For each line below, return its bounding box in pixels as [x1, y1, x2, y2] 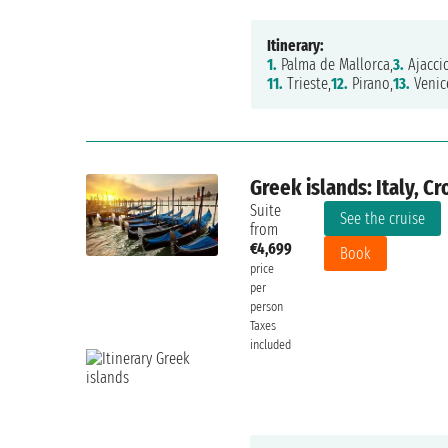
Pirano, [347, 74, 393, 94]
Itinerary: [266, 36, 324, 56]
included [250, 337, 292, 354]
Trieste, [282, 74, 331, 94]
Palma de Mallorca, [276, 55, 393, 75]
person [250, 299, 284, 316]
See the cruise [340, 209, 426, 229]
